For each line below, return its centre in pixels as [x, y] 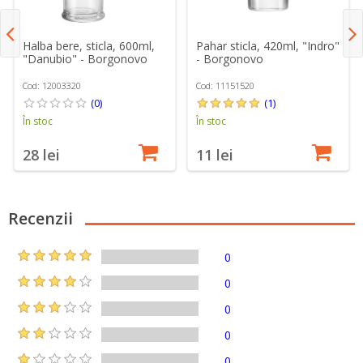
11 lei [215, 154]
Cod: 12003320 [52, 85]
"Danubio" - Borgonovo [85, 58]
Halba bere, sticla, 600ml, [89, 45]
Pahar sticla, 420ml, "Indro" [268, 45]
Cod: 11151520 [226, 85]
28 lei [42, 154]
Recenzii [41, 218]
